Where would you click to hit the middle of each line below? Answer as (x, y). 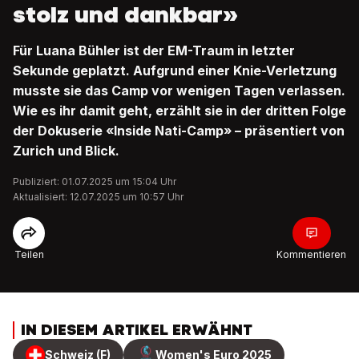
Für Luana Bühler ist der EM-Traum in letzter (154, 50)
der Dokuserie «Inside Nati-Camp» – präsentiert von (179, 131)
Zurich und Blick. (66, 151)
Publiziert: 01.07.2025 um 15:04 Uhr (95, 182)
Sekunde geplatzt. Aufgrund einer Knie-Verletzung (175, 71)
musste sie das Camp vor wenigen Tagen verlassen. (179, 91)
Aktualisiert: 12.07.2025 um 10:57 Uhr (98, 197)
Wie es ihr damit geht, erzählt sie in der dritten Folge (179, 111)
